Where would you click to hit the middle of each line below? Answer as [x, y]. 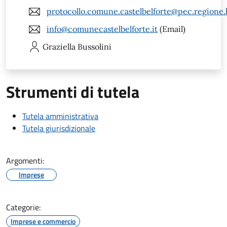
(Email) [172, 29]
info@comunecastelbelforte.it [102, 29]
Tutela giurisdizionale [59, 128]
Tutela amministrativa [60, 116]
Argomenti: [25, 160]
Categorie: [23, 207]
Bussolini [94, 46]
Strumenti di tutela [73, 91]
